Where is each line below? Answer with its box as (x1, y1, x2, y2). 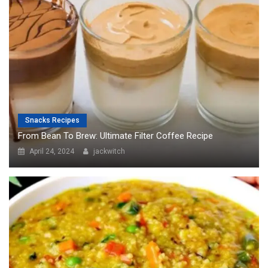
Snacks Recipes (25, 79, 80, 88)
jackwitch (93, 110, 125, 119)
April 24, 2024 (29, 110, 74, 119)
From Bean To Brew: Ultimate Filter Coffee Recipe (18, 93, 213, 105)
